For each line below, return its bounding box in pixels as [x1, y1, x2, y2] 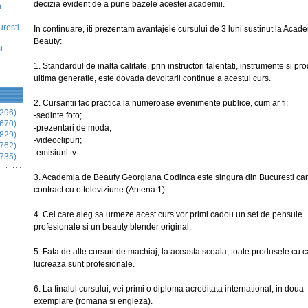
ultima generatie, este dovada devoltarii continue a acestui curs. [34, 74, 271, 83]
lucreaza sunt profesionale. [34, 259, 135, 269]
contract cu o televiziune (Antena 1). [34, 185, 167, 195]
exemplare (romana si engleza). [34, 296, 153, 306]
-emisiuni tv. [34, 148, 78, 157]
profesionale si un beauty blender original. [34, 222, 191, 232]
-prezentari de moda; [34, 123, 111, 133]
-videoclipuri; [34, 135, 82, 145]
